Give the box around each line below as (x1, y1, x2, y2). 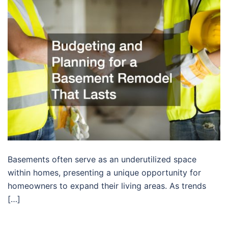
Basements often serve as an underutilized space (8, 154, 196, 165)
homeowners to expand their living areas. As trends (8, 181, 206, 191)
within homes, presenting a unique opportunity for (8, 167, 201, 178)
